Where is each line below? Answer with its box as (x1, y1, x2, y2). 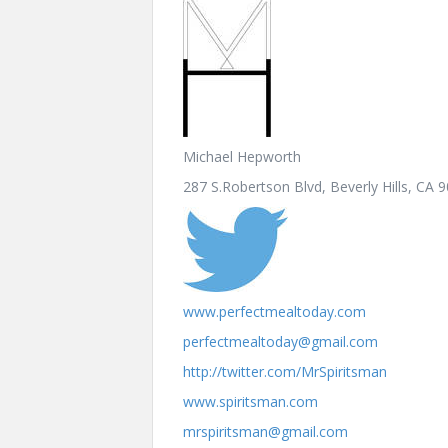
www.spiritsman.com (183, 391, 318, 411)
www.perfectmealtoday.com (183, 301, 366, 321)
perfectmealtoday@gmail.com (183, 331, 378, 351)
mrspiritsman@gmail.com (183, 421, 348, 441)
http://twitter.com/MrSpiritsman (183, 361, 387, 381)
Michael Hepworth (183, 146, 301, 166)
